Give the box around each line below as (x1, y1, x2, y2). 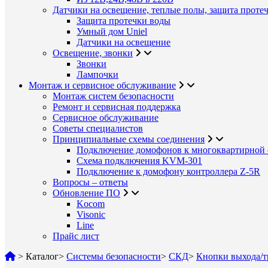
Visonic (77, 209, 105, 220)
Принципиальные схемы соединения (53, 134, 205, 144)
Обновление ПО (53, 188, 120, 198)
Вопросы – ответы (53, 177, 128, 187)
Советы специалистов (53, 123, 143, 133)
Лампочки (77, 69, 118, 80)
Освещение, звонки (53, 48, 133, 58)
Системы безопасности (66, 251, 161, 261)
